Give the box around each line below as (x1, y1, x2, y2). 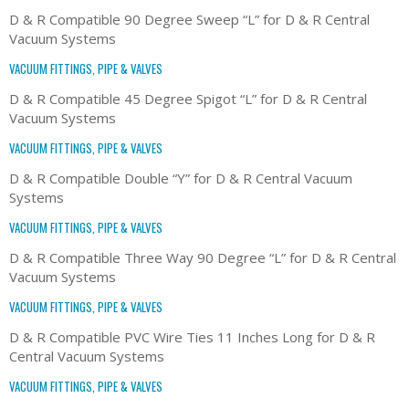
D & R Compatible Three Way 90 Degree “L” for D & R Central (9, 247, 396, 267)
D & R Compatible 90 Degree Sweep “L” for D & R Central (9, 9, 370, 28)
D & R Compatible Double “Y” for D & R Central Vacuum (9, 168, 352, 187)
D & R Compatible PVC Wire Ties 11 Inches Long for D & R (9, 327, 375, 346)
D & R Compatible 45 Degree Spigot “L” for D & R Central (9, 89, 367, 108)
